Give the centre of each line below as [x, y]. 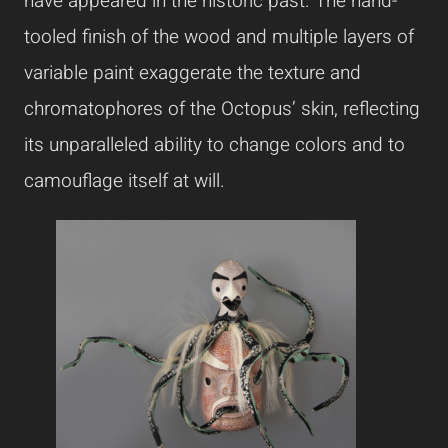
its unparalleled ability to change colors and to [214, 145]
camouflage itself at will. [124, 181]
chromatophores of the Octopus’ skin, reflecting [222, 109]
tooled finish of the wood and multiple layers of [219, 37]
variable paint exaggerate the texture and [192, 73]
